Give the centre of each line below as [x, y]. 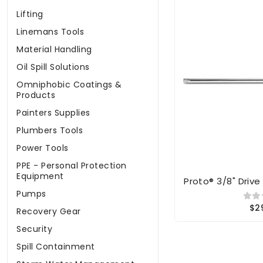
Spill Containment [56, 247]
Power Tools [43, 148]
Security [34, 229]
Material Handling [54, 50]
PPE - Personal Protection [72, 166]
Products [36, 95]
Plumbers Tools [50, 131]
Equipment [40, 176]
